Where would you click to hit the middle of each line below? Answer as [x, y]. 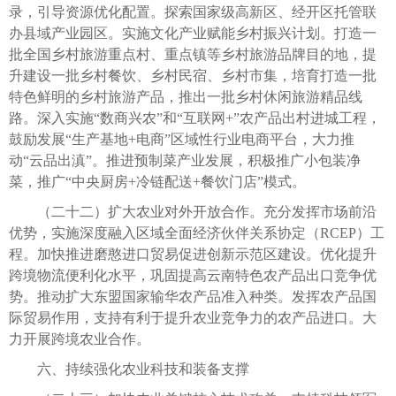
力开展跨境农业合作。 [80, 339]
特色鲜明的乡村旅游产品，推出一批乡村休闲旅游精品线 [186, 96]
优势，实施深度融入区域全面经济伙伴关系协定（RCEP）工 [197, 232]
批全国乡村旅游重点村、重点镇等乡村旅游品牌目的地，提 [193, 54]
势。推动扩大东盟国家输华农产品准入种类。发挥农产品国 [193, 296]
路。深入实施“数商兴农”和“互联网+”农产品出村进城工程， [195, 118]
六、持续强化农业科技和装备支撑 [129, 369]
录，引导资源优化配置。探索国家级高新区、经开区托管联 [193, 11]
